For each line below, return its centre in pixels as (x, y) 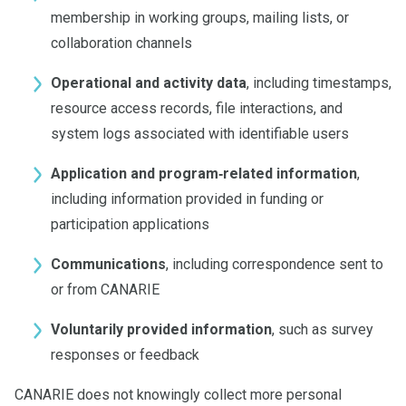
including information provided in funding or (187, 199)
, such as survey (323, 329)
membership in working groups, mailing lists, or (200, 18)
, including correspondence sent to (275, 264)
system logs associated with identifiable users (200, 134)
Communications (108, 264)
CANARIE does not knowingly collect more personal (178, 395)
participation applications (130, 224)
